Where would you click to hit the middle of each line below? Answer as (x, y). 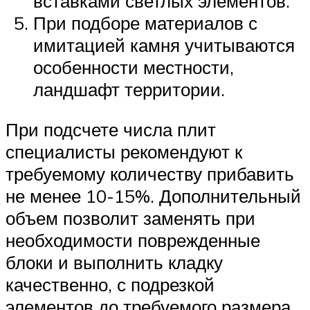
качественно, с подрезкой (110, 284)
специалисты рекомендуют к (124, 151)
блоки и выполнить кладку (114, 262)
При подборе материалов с (145, 23)
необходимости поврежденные (133, 240)
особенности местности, (134, 67)
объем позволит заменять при (130, 218)
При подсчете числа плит (111, 129)
